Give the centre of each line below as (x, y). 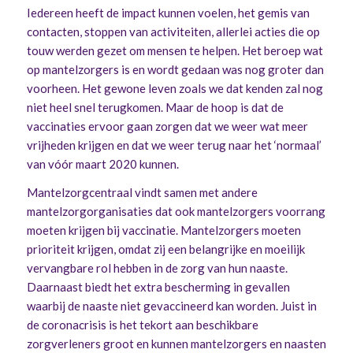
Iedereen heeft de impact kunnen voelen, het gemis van (168, 12)
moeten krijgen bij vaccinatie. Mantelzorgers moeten (163, 230)
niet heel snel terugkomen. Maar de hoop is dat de (155, 107)
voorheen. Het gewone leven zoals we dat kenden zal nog (175, 88)
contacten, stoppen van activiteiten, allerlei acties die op (173, 31)
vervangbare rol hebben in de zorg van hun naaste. (157, 268)
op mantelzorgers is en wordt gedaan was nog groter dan (175, 69)
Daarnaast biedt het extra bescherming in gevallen (158, 287)
